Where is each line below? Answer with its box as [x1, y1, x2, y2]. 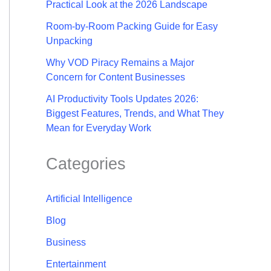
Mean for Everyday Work [46, 123, 151, 134]
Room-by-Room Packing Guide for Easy [46, 21, 218, 32]
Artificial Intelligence [46, 194, 132, 204]
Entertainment [46, 259, 106, 270]
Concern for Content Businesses [46, 72, 185, 83]
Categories [46, 154, 126, 174]
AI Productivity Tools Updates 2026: [46, 94, 198, 105]
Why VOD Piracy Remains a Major [46, 57, 194, 68]
